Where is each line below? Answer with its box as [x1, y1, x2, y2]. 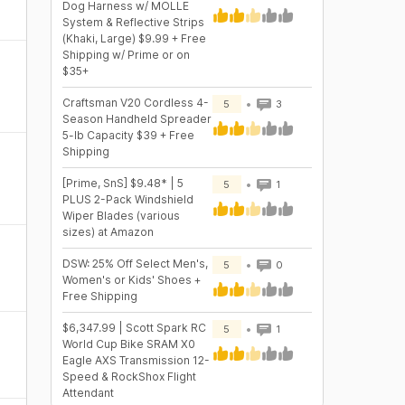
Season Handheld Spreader [61, 112, 212, 126]
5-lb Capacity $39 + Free [61, 128, 194, 142]
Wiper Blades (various [61, 209, 180, 222]
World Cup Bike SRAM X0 [61, 337, 195, 351]
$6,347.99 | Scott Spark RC [61, 321, 206, 334]
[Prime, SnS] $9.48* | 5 [61, 176, 184, 190]
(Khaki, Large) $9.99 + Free [61, 32, 206, 45]
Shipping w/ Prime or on [61, 48, 190, 61]
